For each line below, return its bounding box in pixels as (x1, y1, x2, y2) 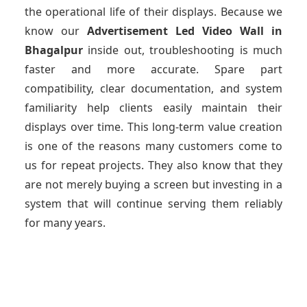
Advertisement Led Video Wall (87, 23, 271, 39)
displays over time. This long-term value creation (25, 119, 282, 135)
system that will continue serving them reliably (25, 196, 282, 212)
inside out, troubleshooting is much (88, 42, 283, 58)
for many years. (25, 215, 106, 231)
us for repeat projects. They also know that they (25, 158, 282, 173)
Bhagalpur (25, 42, 88, 58)
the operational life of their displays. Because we (25, 4, 282, 20)
